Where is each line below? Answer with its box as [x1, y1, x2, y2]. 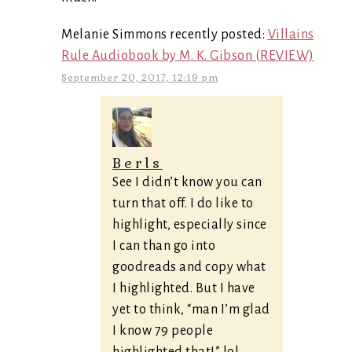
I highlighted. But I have [112, 280, 255, 295]
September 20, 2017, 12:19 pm [61, 71, 218, 84]
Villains [267, 27, 314, 42]
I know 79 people [112, 323, 213, 338]
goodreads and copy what [112, 259, 266, 274]
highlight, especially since [112, 217, 267, 232]
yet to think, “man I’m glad [112, 302, 270, 317]
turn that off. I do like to [112, 196, 254, 211]
